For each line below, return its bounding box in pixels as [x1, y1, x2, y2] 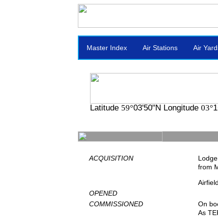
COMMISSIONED [89, 200, 143, 208]
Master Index [87, 44, 127, 52]
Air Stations [143, 44, 178, 52]
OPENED [89, 189, 117, 197]
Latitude [90, 103, 121, 112]
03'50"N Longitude [133, 103, 201, 112]
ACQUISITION [89, 154, 133, 162]
